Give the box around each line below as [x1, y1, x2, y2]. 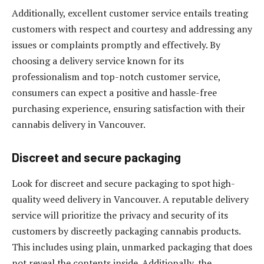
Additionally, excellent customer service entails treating [12, 6, 248, 19]
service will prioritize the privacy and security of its [12, 208, 228, 222]
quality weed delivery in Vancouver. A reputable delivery [12, 192, 249, 206]
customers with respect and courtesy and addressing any [12, 22, 252, 35]
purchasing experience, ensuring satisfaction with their [12, 101, 245, 115]
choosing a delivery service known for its [12, 54, 184, 67]
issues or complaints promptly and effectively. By [12, 38, 220, 51]
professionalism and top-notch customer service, [12, 70, 220, 83]
